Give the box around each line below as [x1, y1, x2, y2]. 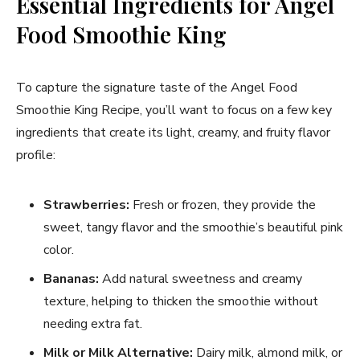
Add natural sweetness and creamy [99, 269, 302, 288]
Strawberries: [43, 195, 129, 214]
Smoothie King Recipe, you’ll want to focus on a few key [16, 100, 332, 119]
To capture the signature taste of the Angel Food [16, 78, 297, 96]
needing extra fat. [43, 314, 142, 333]
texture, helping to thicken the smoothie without [43, 292, 318, 310]
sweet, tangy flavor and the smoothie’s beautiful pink [43, 218, 343, 236]
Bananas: [43, 269, 99, 288]
